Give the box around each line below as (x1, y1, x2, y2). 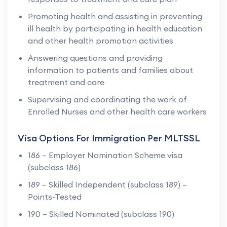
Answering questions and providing (28, 52, 163, 63)
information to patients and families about (28, 64, 193, 75)
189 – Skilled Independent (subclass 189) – (28, 179, 187, 190)
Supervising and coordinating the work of (28, 94, 187, 104)
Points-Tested (28, 191, 82, 202)
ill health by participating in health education (28, 23, 202, 33)
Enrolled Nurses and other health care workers (28, 106, 207, 117)
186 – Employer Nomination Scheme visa (28, 149, 182, 160)
